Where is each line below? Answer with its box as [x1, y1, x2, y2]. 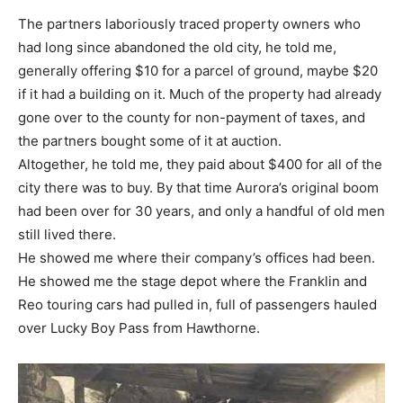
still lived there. [18, 226, 116, 244]
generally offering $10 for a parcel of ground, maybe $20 [18, 62, 378, 80]
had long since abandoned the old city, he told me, [18, 39, 336, 57]
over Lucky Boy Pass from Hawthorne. [18, 319, 260, 337]
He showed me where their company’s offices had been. [18, 249, 375, 267]
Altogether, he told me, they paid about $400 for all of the [18, 156, 382, 174]
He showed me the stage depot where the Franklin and [18, 273, 367, 291]
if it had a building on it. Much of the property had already [18, 85, 381, 103]
